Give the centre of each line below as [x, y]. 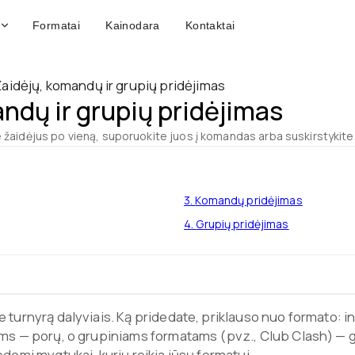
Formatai [57, 25]
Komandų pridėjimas [249, 200]
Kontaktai [210, 25]
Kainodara [133, 25]
